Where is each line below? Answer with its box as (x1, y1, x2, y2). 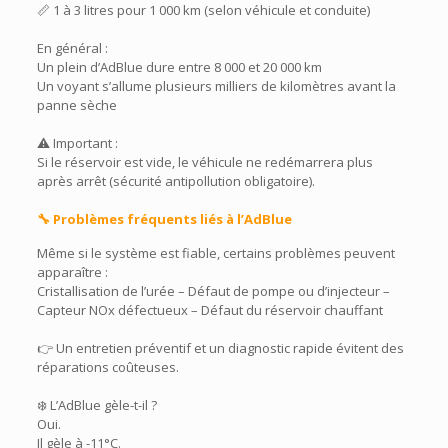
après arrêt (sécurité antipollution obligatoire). (36, 172, 315, 190)
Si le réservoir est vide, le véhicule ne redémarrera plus (36, 153, 373, 171)
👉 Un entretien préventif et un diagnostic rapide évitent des (36, 339, 404, 357)
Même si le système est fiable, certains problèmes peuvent (36, 244, 395, 262)
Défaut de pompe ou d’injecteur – (187, 282, 390, 300)
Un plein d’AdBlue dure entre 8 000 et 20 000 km (36, 58, 322, 76)
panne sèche (36, 96, 117, 114)
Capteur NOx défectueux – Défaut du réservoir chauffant (36, 301, 383, 319)
